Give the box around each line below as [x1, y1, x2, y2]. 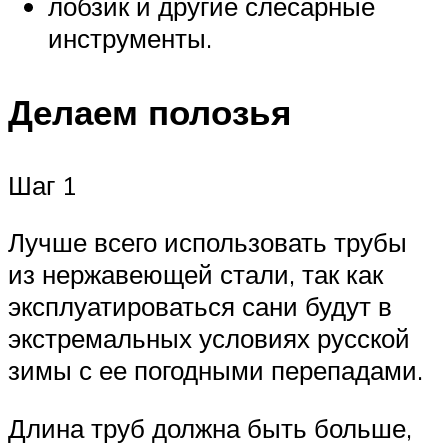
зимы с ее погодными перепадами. [8, 354, 423, 387]
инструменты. [48, 22, 212, 55]
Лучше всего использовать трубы [8, 226, 407, 259]
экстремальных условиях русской [8, 322, 410, 355]
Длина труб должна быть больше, [8, 411, 412, 444]
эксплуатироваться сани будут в [8, 290, 392, 323]
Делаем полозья [8, 89, 291, 134]
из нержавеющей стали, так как [8, 258, 383, 291]
